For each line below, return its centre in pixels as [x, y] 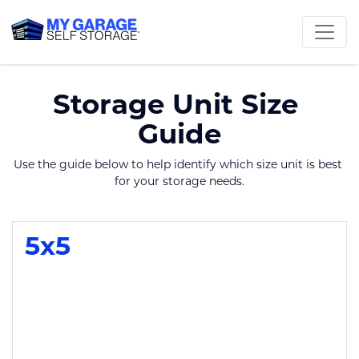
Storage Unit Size [175, 103]
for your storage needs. [179, 181]
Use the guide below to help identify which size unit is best [178, 164]
